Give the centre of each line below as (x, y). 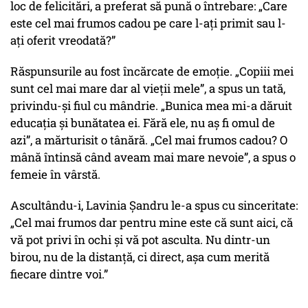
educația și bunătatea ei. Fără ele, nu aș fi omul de (143, 123)
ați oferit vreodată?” (63, 41)
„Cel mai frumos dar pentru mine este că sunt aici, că (152, 223)
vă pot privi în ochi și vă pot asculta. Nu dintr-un (140, 240)
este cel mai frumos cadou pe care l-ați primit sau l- (148, 23)
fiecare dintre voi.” (59, 274)
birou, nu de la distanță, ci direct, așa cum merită (140, 257)
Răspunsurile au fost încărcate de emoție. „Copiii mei (152, 71)
